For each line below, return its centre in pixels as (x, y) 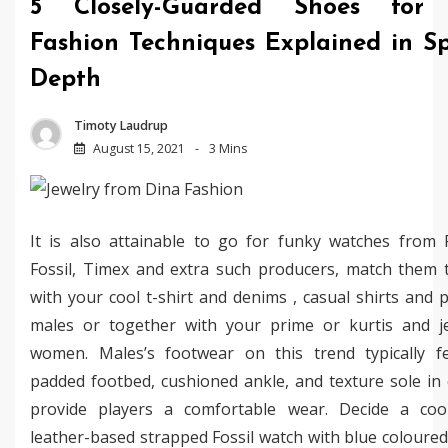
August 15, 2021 (139, 148)
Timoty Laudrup (121, 125)
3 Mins (227, 148)
